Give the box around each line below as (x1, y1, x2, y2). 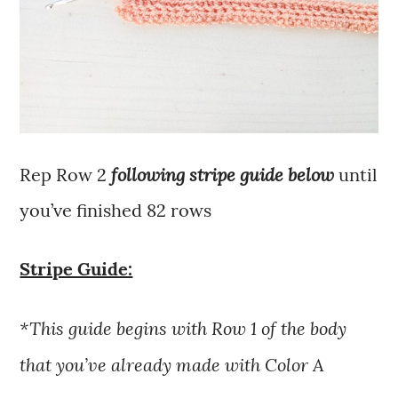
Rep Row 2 (20, 163, 112, 187)
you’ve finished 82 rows (20, 199, 212, 222)
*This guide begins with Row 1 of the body (20, 316, 347, 340)
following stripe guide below (111, 163, 335, 187)
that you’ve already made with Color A (20, 353, 325, 377)
